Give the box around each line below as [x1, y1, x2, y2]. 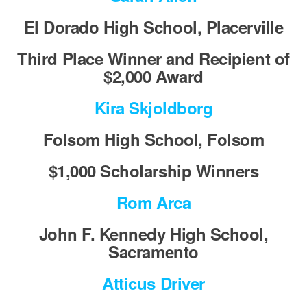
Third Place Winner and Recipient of [17, 47, 290, 70]
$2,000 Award [103, 64, 204, 88]
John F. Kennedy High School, [38, 222, 269, 245]
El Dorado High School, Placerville [23, 15, 284, 38]
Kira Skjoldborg [94, 96, 213, 119]
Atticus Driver [102, 271, 205, 295]
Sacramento [108, 240, 199, 263]
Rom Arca [116, 191, 191, 214]
